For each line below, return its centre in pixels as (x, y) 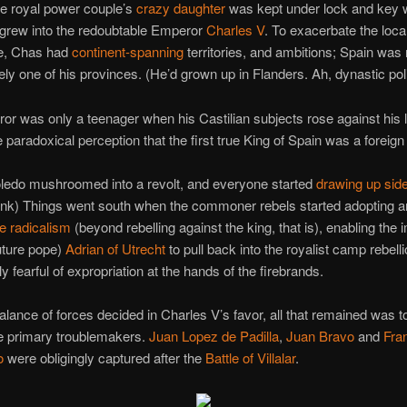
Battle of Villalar (250, 358)
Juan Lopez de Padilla (213, 336)
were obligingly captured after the (104, 358)
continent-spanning (127, 52)
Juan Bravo (320, 336)
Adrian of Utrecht (115, 249)
